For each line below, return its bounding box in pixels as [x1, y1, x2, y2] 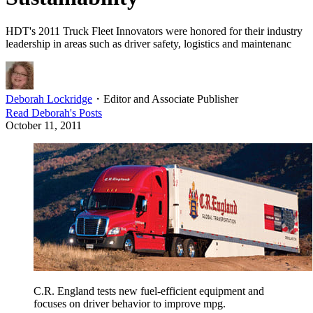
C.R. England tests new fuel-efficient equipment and [34, 285, 264, 298]
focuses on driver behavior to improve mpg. [34, 298, 226, 310]
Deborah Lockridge [6, 93, 92, 105]
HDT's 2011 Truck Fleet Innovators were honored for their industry [6, 25, 303, 38]
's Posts [70, 107, 102, 119]
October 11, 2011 [6, 119, 82, 132]
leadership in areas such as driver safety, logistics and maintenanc [6, 38, 291, 50]
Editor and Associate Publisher [103, 93, 238, 105]
